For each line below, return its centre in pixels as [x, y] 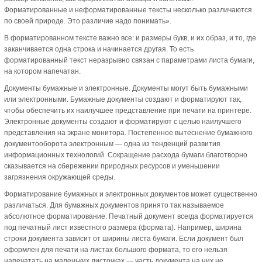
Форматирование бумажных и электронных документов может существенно [131, 194]
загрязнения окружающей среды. [60, 177]
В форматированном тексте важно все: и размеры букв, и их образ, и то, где [130, 38]
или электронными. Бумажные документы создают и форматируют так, [123, 99]
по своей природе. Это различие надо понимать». [88, 21]
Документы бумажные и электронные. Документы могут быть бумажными [126, 88]
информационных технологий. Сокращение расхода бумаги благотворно [126, 155]
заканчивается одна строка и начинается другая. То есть [99, 49]
